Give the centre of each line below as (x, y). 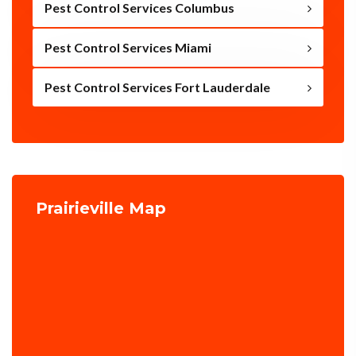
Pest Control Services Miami (128, 48)
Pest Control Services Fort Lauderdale (157, 87)
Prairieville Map (101, 209)
